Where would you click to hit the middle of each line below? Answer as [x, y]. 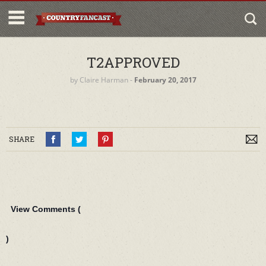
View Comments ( [46, 209]
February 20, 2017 [165, 80]
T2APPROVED [133, 62]
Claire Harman [104, 80]
